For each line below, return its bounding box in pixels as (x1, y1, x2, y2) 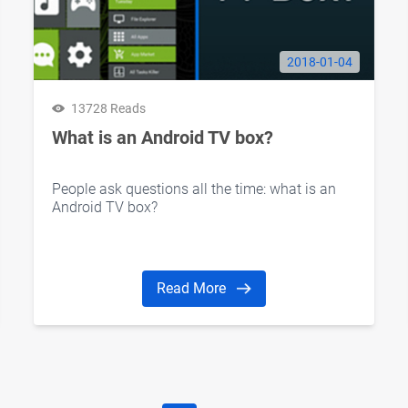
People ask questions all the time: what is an (52, 180, 337, 199)
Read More (157, 279, 230, 297)
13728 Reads (71, 101, 147, 117)
